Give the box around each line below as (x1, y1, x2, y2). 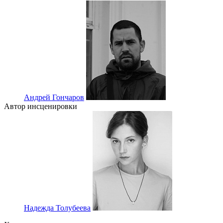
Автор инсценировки (4, 102, 77, 111)
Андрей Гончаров (24, 93, 84, 102)
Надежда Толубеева (24, 204, 91, 213)
